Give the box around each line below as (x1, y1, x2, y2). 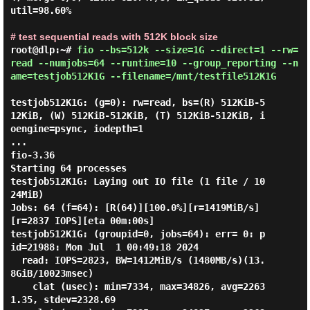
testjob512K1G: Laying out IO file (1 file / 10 (10, 176, 265, 187)
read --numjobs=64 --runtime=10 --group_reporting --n (10, 57, 298, 69)
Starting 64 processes (10, 163, 127, 174)
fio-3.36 (10, 149, 55, 161)
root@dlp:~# (10, 44, 77, 55)
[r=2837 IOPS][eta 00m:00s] (10, 215, 154, 226)
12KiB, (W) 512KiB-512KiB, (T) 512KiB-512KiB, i (10, 110, 265, 121)
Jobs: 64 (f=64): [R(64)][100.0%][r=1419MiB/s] (10, 202, 259, 213)
